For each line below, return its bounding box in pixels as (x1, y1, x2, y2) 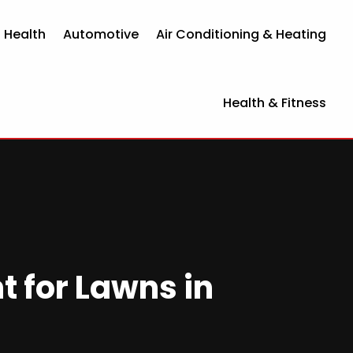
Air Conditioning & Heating (156, 24, 327, 43)
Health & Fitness (223, 94, 327, 113)
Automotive (63, 24, 139, 43)
